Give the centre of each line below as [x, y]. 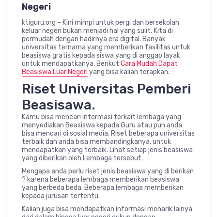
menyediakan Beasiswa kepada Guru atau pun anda [102, 125]
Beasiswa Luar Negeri [55, 72]
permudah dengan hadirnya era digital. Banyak [94, 39]
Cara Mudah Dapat [149, 64]
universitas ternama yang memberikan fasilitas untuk [106, 47]
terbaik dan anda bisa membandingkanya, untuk [96, 142]
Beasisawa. [58, 105]
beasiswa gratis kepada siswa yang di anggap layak [101, 56]
